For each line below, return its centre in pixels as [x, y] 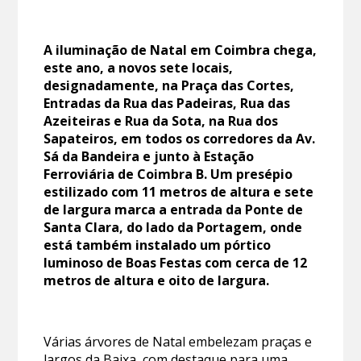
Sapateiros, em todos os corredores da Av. [180, 138]
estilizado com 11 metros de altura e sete [179, 191]
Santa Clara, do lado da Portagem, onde [173, 227]
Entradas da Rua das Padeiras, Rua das [167, 103]
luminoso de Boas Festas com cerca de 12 [176, 262]
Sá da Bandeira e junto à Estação [149, 156]
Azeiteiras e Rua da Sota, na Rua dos [161, 120]
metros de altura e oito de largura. [157, 280]
